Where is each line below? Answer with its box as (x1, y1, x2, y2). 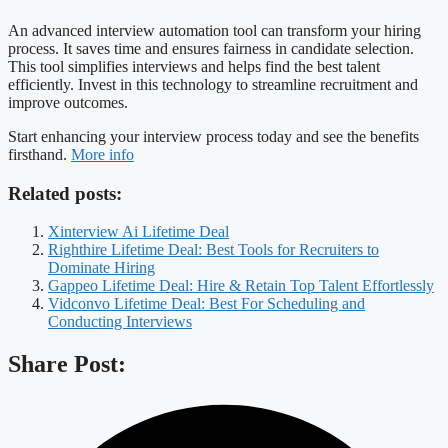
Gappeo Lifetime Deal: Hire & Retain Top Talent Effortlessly (48, 277, 434, 295)
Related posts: (8, 182, 122, 204)
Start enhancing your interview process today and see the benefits (8, 128, 419, 146)
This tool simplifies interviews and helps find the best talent (8, 58, 380, 76)
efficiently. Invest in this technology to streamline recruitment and (8, 76, 418, 94)
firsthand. (8, 146, 71, 164)
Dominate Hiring (48, 259, 155, 277)
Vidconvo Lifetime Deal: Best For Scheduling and (48, 295, 365, 313)
